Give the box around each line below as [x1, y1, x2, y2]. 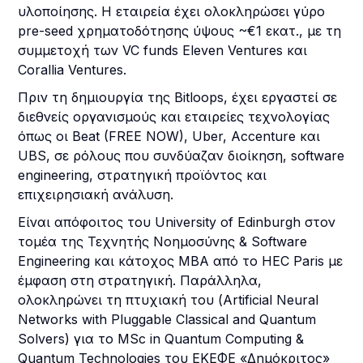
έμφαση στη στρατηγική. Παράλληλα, [18, 272, 263, 288]
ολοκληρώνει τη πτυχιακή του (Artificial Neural [18, 292, 319, 308]
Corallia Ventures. [18, 62, 127, 78]
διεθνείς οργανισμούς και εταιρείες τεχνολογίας [18, 109, 331, 125]
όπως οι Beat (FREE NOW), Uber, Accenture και [18, 128, 321, 144]
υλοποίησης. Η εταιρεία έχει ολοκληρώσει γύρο [18, 3, 326, 19]
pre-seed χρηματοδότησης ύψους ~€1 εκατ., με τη [18, 23, 342, 39]
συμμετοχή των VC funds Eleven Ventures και [18, 42, 308, 58]
